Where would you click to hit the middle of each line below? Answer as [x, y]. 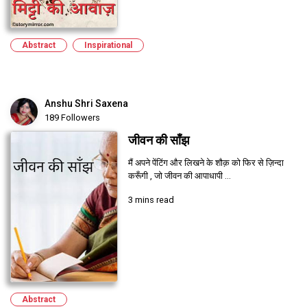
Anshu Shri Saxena [86, 104]
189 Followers [72, 118]
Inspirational [108, 46]
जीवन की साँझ [158, 141]
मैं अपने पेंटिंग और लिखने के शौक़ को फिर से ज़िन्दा [206, 163]
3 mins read [151, 200]
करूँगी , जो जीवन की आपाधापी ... [179, 176]
